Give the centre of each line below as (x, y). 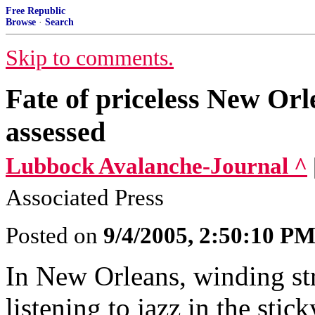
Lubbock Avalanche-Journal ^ (156, 166)
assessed (56, 132)
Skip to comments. (90, 58)
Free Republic (36, 11)
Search (59, 22)
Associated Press (85, 198)
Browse (21, 22)
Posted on (54, 236)
